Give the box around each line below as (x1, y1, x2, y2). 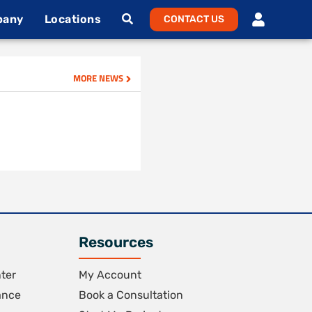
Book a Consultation (78, 288, 183, 302)
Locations (44, 13, 102, 26)
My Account (78, 268, 141, 281)
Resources (78, 233, 153, 251)
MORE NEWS (72, 71, 123, 85)
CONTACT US (163, 13, 224, 25)
